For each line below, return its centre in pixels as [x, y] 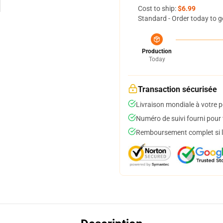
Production [157, 51]
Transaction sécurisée [177, 89]
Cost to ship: [158, 8]
